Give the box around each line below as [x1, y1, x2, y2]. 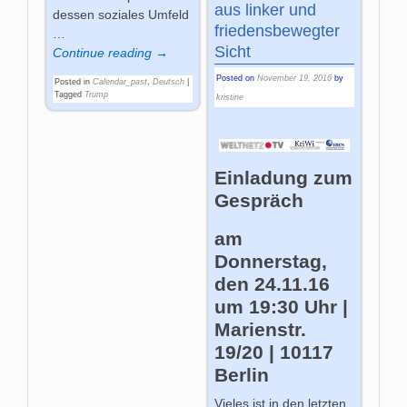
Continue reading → [53, 45, 169, 60]
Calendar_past [93, 76, 148, 86]
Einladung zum [213, 166, 352, 188]
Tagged [55, 89, 83, 99]
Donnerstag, [213, 251, 327, 273]
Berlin [213, 364, 269, 386]
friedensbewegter [213, 21, 340, 40]
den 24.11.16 [213, 273, 330, 295]
